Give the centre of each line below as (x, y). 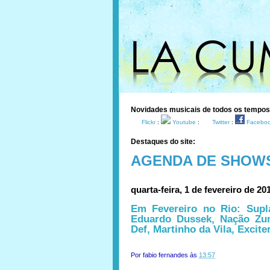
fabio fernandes (165, 255)
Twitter (221, 122)
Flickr (149, 122)
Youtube (184, 122)
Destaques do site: (163, 142)
